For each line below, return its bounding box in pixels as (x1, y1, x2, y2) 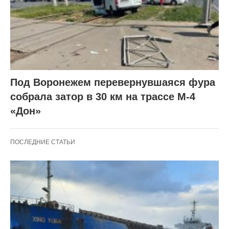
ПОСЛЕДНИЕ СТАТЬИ (10, 139, 75, 146)
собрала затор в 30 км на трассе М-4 (10, 91, 195, 103)
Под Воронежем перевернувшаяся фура (10, 77, 215, 88)
